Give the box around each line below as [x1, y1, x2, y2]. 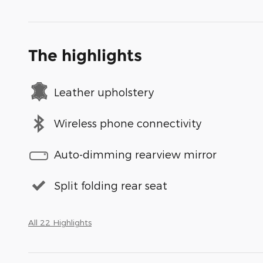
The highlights [28, 45, 142, 65]
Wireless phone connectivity [54, 117, 201, 130]
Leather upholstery [54, 86, 154, 99]
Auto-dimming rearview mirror [54, 148, 217, 161]
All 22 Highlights [28, 217, 92, 227]
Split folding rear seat [54, 179, 167, 192]
